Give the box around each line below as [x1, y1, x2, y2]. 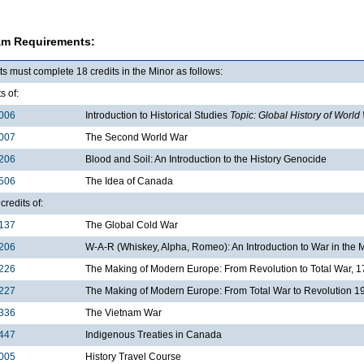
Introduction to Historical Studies [85, 109, 230, 121]
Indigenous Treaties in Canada [85, 328, 222, 340]
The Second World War [85, 131, 188, 143]
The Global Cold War [85, 219, 178, 231]
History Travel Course [85, 350, 181, 362]
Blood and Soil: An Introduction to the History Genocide [85, 153, 327, 165]
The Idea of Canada [85, 175, 173, 187]
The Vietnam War [85, 306, 162, 318]
